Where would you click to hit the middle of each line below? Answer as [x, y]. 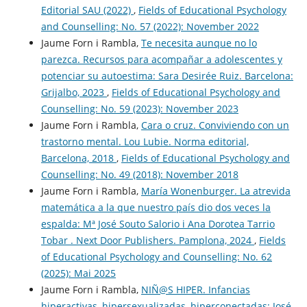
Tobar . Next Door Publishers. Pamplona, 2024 [147, 241]
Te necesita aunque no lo [199, 43]
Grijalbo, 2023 [74, 93]
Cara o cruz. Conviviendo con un [215, 125]
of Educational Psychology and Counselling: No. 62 [156, 257]
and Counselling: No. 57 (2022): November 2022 [150, 27]
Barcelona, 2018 [78, 158]
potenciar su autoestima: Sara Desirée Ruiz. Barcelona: [167, 76]
